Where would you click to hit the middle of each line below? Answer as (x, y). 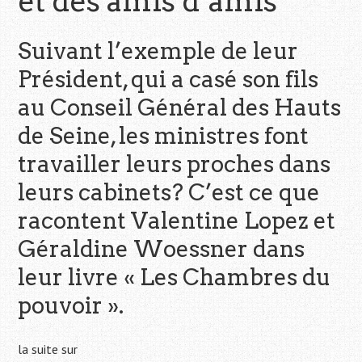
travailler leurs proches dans (175, 164)
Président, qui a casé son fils (168, 80)
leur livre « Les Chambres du (175, 278)
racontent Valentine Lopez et (177, 221)
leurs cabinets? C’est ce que (169, 193)
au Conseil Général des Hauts (180, 108)
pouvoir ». (71, 306)
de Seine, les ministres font (164, 136)
